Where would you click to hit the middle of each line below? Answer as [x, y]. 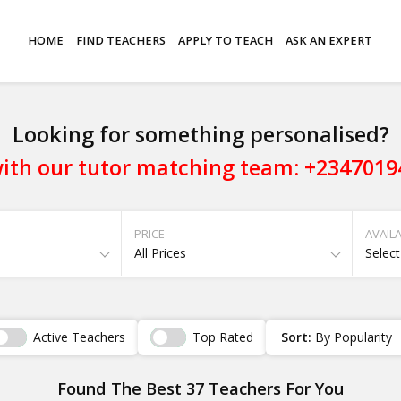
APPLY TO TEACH [226, 40]
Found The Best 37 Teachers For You [200, 388]
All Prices [161, 252]
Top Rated [222, 337]
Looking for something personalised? [200, 134]
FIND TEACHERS [121, 40]
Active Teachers [79, 337]
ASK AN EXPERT [329, 40]
